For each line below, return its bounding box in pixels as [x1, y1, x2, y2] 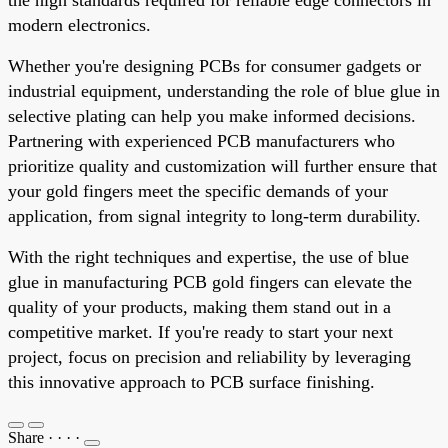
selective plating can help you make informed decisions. [8, 105, 416, 126]
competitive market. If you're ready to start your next [8, 321, 393, 342]
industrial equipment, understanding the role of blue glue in [8, 80, 440, 101]
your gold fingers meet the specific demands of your [8, 180, 388, 201]
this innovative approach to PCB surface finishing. [8, 371, 375, 392]
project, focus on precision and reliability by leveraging [8, 346, 411, 367]
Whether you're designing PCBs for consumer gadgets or [8, 55, 421, 76]
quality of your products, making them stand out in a [8, 296, 391, 317]
